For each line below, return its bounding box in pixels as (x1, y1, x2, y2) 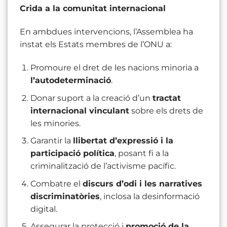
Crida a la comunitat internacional (20, 4, 166, 14)
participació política (30, 148, 115, 159)
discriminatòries (30, 191, 100, 201)
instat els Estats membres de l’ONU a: (20, 40, 172, 50)
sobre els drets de (129, 105, 203, 116)
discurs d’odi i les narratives (82, 178, 202, 188)
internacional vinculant (30, 105, 129, 116)
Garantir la (30, 136, 73, 146)
